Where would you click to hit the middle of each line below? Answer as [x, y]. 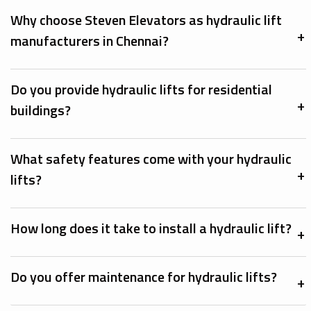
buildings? [41, 110]
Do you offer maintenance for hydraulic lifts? [144, 276]
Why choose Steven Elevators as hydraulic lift [146, 19]
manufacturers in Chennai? [90, 40]
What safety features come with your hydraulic [151, 158]
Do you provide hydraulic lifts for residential [141, 89]
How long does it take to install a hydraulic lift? [151, 228]
